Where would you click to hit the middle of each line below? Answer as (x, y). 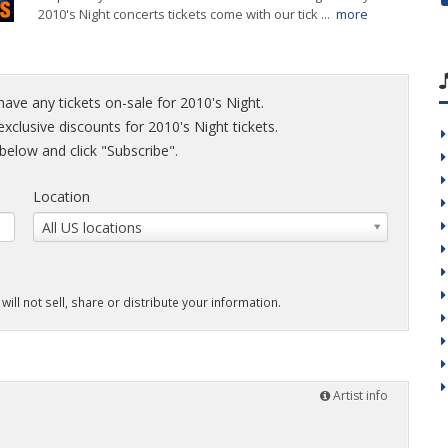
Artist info (359, 395)
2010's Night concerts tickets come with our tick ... (183, 14)
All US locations (92, 227)
